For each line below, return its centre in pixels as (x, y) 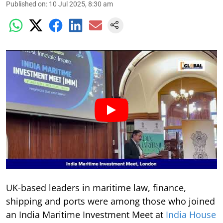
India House (191, 214)
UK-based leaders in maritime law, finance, (96, 187)
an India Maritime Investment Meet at (86, 214)
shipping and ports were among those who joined (111, 201)
